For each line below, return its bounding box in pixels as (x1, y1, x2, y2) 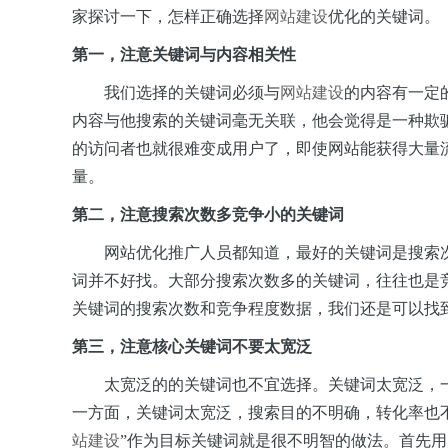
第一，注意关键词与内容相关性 (72, 46, 296, 63)
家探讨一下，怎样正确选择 (72, 8, 264, 25)
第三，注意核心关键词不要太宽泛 (72, 338, 312, 355)
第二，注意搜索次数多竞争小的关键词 (72, 206, 344, 223)
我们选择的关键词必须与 (72, 84, 280, 101)
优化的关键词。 (328, 8, 440, 25)
